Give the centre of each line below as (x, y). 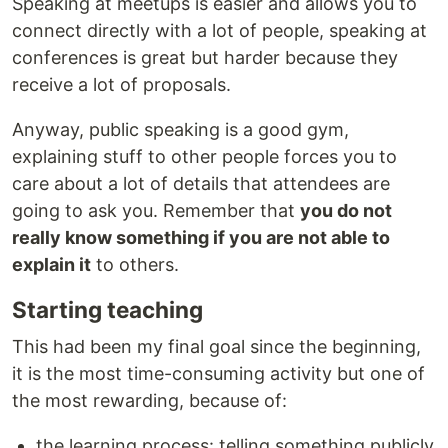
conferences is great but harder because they (205, 58)
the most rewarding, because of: (149, 401)
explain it (51, 265)
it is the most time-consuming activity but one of (218, 374)
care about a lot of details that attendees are (201, 184)
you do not (346, 211)
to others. (135, 265)
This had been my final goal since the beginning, (216, 347)
